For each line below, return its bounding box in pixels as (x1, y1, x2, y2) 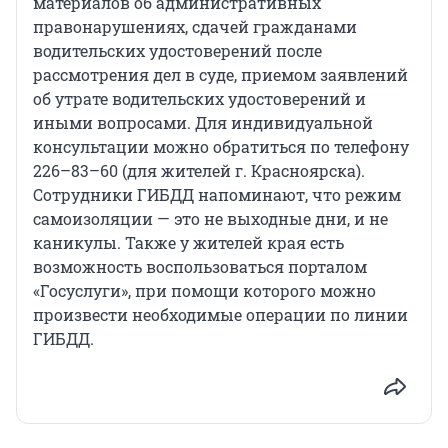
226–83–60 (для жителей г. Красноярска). (33, 160, 365, 182)
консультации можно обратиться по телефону (33, 136, 409, 158)
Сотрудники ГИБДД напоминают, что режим (33, 184, 401, 206)
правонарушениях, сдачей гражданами (33, 16, 357, 38)
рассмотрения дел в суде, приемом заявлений (33, 64, 408, 86)
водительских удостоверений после (33, 40, 322, 62)
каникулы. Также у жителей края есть (33, 232, 344, 254)
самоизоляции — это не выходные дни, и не (33, 208, 388, 230)
